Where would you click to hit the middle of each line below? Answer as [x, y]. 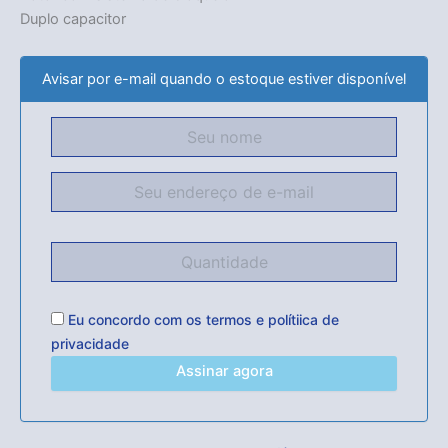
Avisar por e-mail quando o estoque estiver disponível [224, 79]
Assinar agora [224, 370]
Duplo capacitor [73, 18]
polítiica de [303, 319]
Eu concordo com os [135, 319]
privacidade [90, 343]
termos [229, 319]
